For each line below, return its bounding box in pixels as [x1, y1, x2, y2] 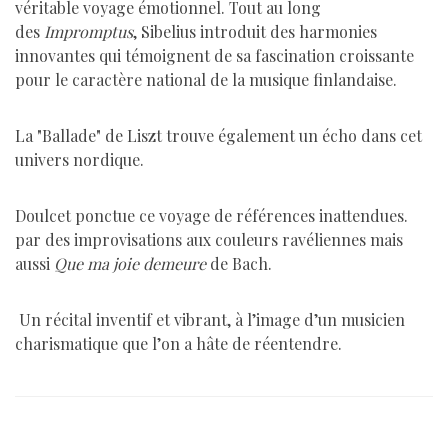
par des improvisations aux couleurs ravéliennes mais [15, 229, 403, 251]
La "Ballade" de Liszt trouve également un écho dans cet [15, 125, 422, 147]
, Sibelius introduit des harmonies [133, 21, 377, 43]
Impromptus [44, 21, 133, 43]
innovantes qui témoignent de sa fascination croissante [15, 45, 414, 67]
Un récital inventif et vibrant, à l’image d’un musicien [15, 309, 405, 331]
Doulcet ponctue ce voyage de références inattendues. [15, 205, 408, 227]
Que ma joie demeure [54, 253, 206, 275]
